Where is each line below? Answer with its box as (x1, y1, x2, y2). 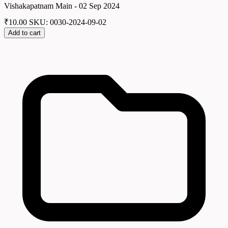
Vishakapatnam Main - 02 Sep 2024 (4, 1, 120, 10)
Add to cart (8, 29, 41, 37)
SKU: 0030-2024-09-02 (29, 18, 106, 27)
